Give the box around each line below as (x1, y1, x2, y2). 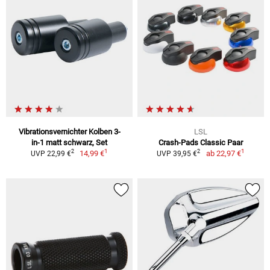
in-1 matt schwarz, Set (31, 137, 107, 147)
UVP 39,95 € (157, 149, 198, 158)
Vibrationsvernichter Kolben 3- (18, 127, 121, 136)
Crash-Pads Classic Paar (159, 137, 243, 147)
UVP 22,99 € (30, 149, 71, 158)
